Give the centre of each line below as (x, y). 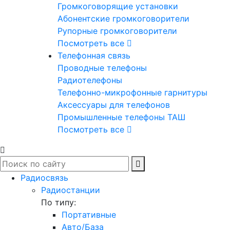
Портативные (89, 214)
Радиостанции (71, 190)
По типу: (59, 202)
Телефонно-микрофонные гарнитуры (132, 92)
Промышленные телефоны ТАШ (121, 117)
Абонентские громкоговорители (123, 18)
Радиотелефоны (90, 80)
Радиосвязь (44, 177)
